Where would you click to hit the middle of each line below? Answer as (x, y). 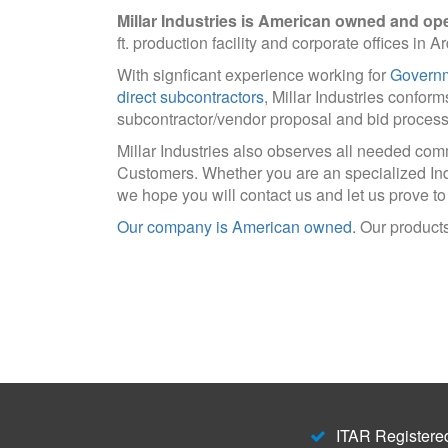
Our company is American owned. (236, 226)
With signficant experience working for (253, 74)
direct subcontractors (190, 96)
